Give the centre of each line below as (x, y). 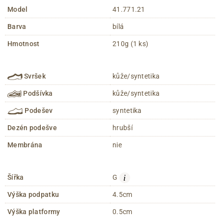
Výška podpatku (33, 194)
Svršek (34, 76)
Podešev (38, 110)
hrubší (123, 127)
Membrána (25, 145)
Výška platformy (34, 211)
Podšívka (37, 93)
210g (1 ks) (131, 43)
